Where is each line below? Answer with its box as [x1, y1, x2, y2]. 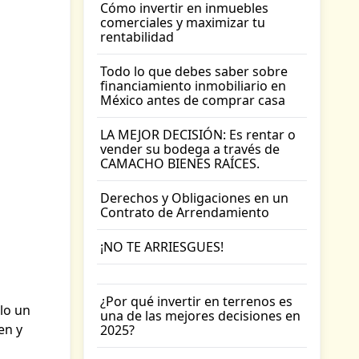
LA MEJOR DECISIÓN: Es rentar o [100, 126, 296, 143]
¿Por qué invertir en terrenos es [100, 292, 292, 310]
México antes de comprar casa [100, 91, 285, 109]
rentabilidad [100, 28, 174, 46]
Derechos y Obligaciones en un [100, 189, 288, 207]
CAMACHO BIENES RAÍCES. [100, 155, 260, 172]
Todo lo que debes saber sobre [100, 63, 288, 80]
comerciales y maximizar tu [100, 14, 265, 31]
